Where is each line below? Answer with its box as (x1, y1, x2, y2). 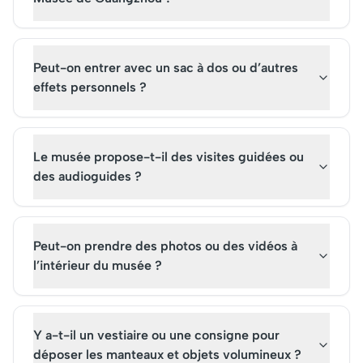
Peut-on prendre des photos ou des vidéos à (33, 238, 297, 254)
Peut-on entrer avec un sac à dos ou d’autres (33, 60, 298, 75)
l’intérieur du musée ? (33, 258, 162, 273)
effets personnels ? (33, 79, 147, 95)
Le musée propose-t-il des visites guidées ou (33, 149, 304, 164)
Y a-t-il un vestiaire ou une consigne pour (33, 327, 280, 343)
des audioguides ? (33, 169, 142, 184)
